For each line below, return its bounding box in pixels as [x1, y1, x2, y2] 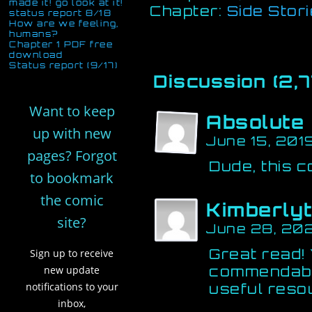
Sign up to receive [30, 247, 114, 260]
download [9, 49, 63, 60]
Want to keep [29, 102, 115, 120]
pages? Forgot [26, 146, 117, 165]
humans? [9, 29, 58, 39]
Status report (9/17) [9, 60, 118, 70]
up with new [32, 124, 111, 143]
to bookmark [30, 169, 114, 187]
